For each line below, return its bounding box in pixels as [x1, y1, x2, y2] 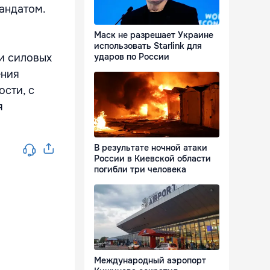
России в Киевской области [94, 153, 211, 165]
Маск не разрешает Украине [94, 30, 213, 41]
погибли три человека [94, 164, 186, 175]
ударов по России [94, 51, 169, 63]
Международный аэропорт [94, 255, 206, 266]
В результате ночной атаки [94, 142, 207, 154]
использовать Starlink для [94, 40, 202, 52]
